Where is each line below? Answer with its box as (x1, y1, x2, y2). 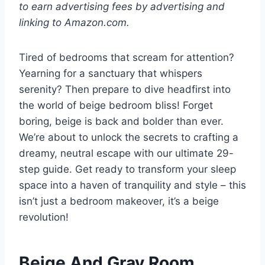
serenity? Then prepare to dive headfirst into (19, 83, 231, 96)
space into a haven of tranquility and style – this (19, 179, 246, 192)
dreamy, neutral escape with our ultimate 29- (19, 147, 234, 160)
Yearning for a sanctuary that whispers (19, 67, 202, 80)
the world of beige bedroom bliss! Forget (19, 99, 213, 112)
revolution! (19, 211, 69, 224)
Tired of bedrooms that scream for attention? (19, 51, 234, 64)
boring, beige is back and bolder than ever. (19, 115, 224, 128)
